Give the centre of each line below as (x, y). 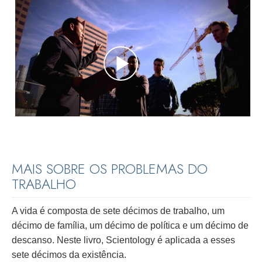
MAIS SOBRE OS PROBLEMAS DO (110, 169)
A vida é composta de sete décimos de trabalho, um (118, 211)
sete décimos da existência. (69, 254)
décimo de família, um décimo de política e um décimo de (130, 225)
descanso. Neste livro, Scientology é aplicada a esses (123, 240)
